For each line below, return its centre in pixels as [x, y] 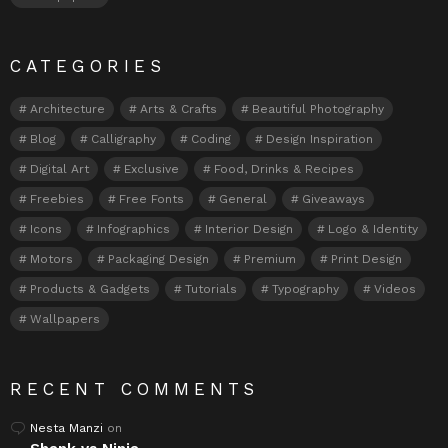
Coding [211, 138]
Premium [270, 258]
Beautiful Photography [318, 108]
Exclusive [151, 168]
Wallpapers [65, 318]
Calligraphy [123, 138]
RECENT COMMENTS [135, 388]
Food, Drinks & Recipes [284, 168]
